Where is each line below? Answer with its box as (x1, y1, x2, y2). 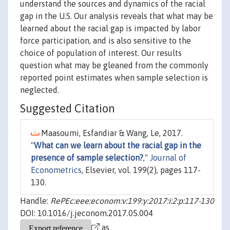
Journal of (150, 153, 186, 163)
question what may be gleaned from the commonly (20, 61, 208, 70)
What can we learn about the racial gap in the (34, 141, 201, 150)
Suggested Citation (20, 102, 115, 116)
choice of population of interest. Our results (20, 48, 182, 58)
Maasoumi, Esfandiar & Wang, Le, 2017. (39, 128, 183, 138)
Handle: (20, 196, 50, 206)
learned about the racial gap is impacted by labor (20, 24, 201, 33)
